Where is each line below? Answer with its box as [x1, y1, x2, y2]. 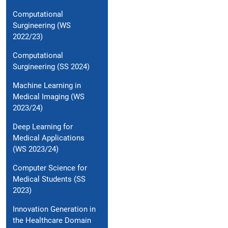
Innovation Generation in [13, 205, 96, 214]
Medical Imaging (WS [13, 92, 84, 102]
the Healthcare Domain [13, 216, 91, 225]
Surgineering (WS [13, 21, 71, 31]
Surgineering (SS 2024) [13, 62, 90, 72]
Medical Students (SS [13, 175, 85, 184]
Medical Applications [13, 133, 84, 143]
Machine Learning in [13, 81, 81, 91]
